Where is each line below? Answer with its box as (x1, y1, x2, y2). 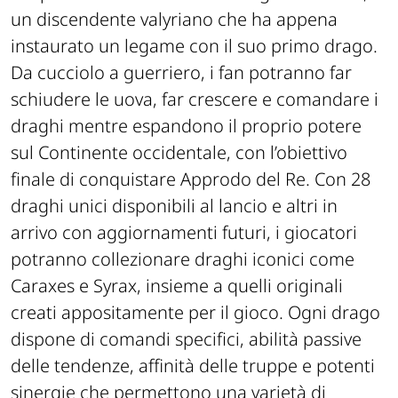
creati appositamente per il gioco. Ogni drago (11, 299, 380, 324)
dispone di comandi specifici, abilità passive (11, 326, 362, 351)
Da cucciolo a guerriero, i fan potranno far (11, 60, 352, 84)
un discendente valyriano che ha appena (11, 6, 338, 31)
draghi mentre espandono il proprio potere (11, 113, 362, 138)
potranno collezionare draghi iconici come (11, 246, 354, 271)
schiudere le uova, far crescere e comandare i (11, 86, 378, 111)
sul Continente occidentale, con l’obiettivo (11, 139, 347, 164)
